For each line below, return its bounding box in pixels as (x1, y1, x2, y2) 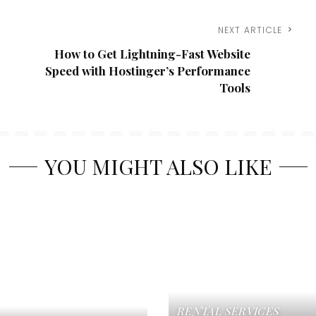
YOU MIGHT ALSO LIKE (44, 152, 272, 181)
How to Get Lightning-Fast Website (54, 46, 251, 62)
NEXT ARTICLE (217, 24, 283, 37)
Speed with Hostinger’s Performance (45, 63, 251, 79)
